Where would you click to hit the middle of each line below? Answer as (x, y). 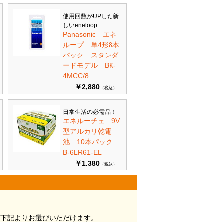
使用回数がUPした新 (91, 16)
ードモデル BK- (89, 65)
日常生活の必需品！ (90, 112)
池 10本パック (91, 142)
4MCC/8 (76, 76)
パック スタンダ (91, 55)
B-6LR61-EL (82, 152)
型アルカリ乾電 (87, 131)
